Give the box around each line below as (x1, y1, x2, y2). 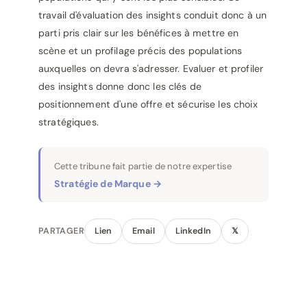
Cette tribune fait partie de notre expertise (54, 160, 232, 172)
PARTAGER (38, 225, 84, 236)
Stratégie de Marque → (54, 177, 162, 190)
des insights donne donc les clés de (38, 80, 201, 93)
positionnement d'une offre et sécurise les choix (38, 98, 258, 110)
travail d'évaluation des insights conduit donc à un (38, 9, 267, 21)
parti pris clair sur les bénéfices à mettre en (38, 27, 239, 39)
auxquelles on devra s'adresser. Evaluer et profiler (38, 62, 264, 75)
